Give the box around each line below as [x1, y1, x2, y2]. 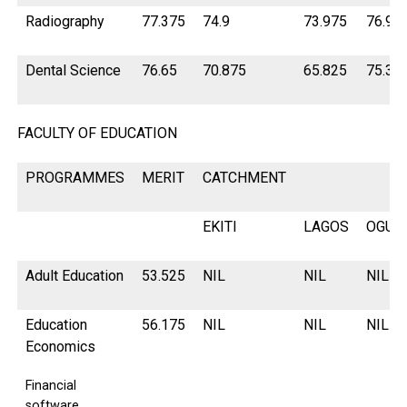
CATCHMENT [203, 169, 287, 187]
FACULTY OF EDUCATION [16, 124, 177, 143]
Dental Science [25, 62, 122, 80]
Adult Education [25, 267, 124, 285]
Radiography [25, 13, 105, 31]
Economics [25, 338, 96, 356]
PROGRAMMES [25, 169, 125, 187]
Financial [25, 378, 77, 394]
